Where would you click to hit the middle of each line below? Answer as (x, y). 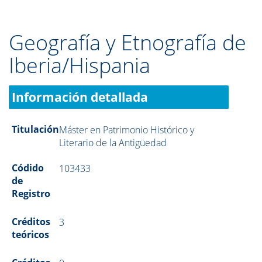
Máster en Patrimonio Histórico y (127, 130)
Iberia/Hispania (80, 65)
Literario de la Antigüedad (113, 143)
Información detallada (80, 97)
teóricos (30, 235)
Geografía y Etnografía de (127, 42)
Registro (31, 194)
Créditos (31, 222)
